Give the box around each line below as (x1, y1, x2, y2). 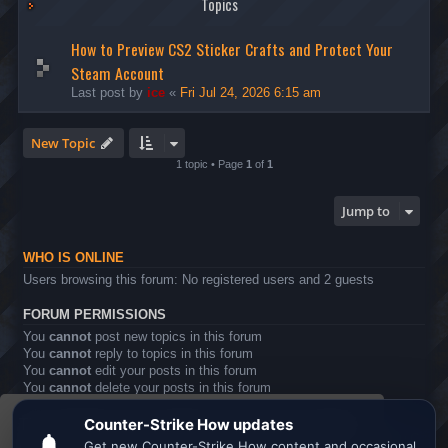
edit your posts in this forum (91, 363, 257, 378)
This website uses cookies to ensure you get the (19, 415, 359, 433)
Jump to (342, 202, 390, 220)
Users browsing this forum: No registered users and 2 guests (23, 272, 374, 287)
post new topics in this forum (91, 329, 262, 344)
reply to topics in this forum (91, 346, 253, 361)
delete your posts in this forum (91, 380, 271, 395)
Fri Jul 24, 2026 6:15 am (180, 85, 321, 100)
